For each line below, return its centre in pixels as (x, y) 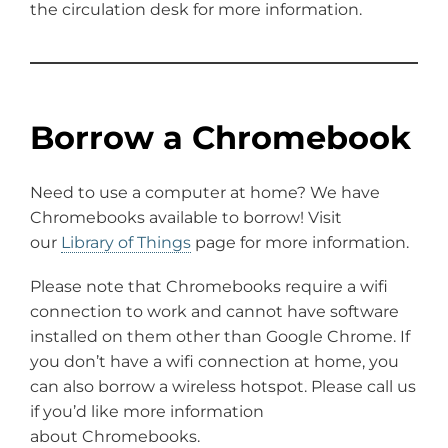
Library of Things (126, 242)
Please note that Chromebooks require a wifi (209, 287)
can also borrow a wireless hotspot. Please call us (223, 387)
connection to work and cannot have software (214, 312)
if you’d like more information (147, 412)
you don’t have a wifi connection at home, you (214, 362)
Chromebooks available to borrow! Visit (186, 217)
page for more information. (300, 242)
